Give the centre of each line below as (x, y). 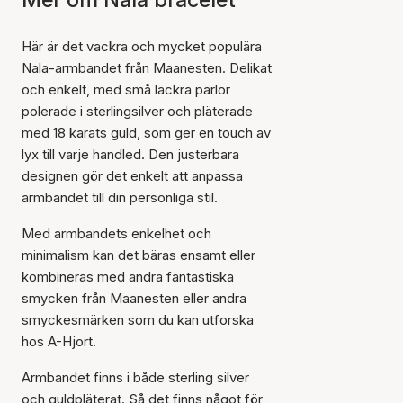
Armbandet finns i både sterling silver (135, 377)
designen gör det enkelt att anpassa (132, 175)
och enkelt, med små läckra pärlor (126, 89)
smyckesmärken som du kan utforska (138, 319)
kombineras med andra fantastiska (128, 276)
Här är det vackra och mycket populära (142, 46)
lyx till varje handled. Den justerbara (130, 154)
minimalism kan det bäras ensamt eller (139, 255)
